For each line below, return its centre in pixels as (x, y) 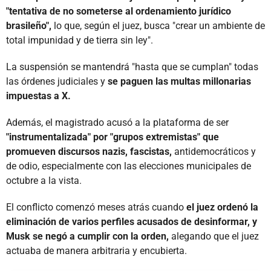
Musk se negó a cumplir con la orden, (87, 236)
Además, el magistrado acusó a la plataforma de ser (117, 122)
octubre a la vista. (44, 180)
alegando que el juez (214, 236)
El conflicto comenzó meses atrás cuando (96, 207)
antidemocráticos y (214, 151)
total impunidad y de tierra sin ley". (80, 40)
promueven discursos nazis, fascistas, (89, 151)
